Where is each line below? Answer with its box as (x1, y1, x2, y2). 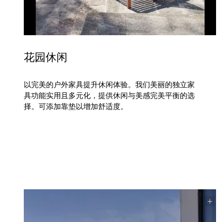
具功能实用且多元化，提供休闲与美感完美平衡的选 (24, 91, 195, 100)
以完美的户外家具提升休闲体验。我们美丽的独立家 (24, 80, 195, 89)
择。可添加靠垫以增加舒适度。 (24, 102, 128, 111)
